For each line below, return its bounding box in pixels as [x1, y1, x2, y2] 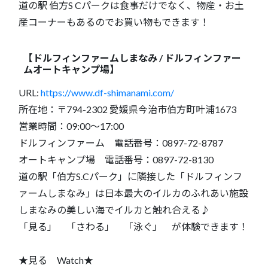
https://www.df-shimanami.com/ [41, 86, 174, 98]
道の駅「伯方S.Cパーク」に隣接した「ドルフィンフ [19, 170, 242, 182]
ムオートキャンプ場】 [23, 63, 119, 75]
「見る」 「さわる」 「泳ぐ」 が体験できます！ [19, 220, 248, 232]
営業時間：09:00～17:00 [19, 120, 124, 132]
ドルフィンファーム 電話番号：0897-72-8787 [19, 136, 223, 148]
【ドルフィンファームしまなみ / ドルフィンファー [23, 51, 241, 63]
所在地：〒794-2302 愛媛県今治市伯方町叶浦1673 [19, 103, 236, 115]
